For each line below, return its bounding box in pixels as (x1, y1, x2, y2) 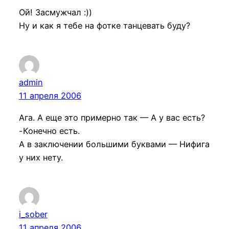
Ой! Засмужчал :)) (18, 7, 92, 18)
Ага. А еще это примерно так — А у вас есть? (18, 112, 205, 123)
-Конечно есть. (18, 125, 80, 136)
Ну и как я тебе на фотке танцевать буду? (18, 20, 190, 31)
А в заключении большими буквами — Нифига (18, 139, 210, 149)
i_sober (18, 209, 48, 219)
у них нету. (18, 152, 63, 163)
